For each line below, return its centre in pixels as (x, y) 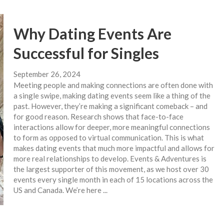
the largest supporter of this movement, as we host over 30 (111, 169)
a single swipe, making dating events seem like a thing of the (112, 96)
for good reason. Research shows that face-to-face (98, 117)
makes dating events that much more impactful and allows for (114, 148)
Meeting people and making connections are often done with (113, 85)
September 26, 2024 (47, 74)
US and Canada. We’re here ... (60, 190)
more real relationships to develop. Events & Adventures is (110, 159)
